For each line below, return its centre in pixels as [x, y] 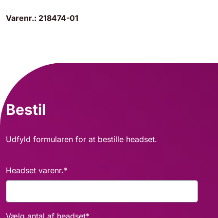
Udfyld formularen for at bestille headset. [82, 139]
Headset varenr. [35, 171]
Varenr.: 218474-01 [42, 18]
